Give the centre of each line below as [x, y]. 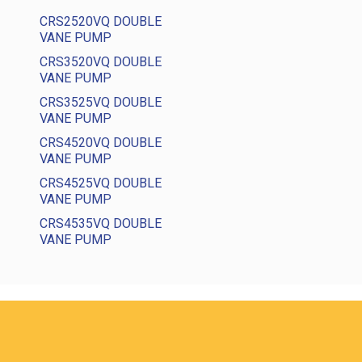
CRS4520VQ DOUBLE [101, 143]
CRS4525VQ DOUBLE [101, 183]
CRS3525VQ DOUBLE [101, 102]
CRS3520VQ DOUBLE [101, 62]
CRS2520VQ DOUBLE [101, 21]
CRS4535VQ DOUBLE [101, 223]
